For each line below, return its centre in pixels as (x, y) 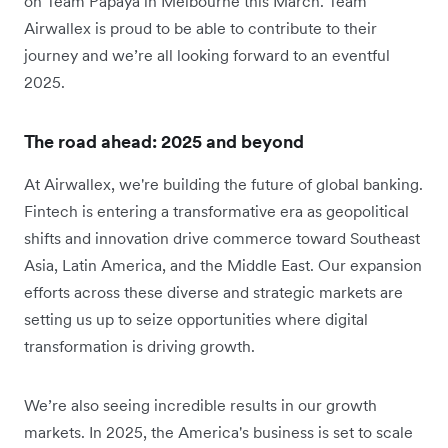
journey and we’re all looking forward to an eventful (207, 54)
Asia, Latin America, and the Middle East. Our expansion (223, 264)
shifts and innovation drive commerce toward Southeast (222, 237)
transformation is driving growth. (141, 345)
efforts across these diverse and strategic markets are (213, 291)
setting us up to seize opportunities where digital (196, 318)
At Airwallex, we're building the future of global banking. (223, 183)
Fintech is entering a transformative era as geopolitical (216, 210)
